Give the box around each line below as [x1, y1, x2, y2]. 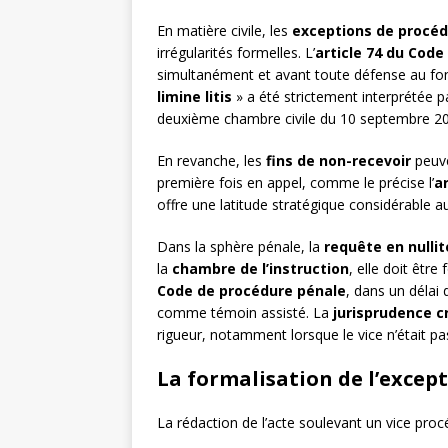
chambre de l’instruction [172, 259, 349, 279]
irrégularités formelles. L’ [157, 43, 315, 63]
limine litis [157, 87, 232, 107]
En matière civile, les [157, 21, 292, 41]
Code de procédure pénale [157, 281, 346, 301]
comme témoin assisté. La [157, 303, 333, 323]
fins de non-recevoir [266, 151, 411, 171]
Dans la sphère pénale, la [157, 237, 324, 257]
